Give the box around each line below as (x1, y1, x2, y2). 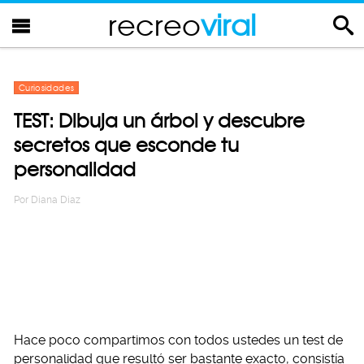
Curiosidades (19, 83, 75, 93)
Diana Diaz (31, 194, 80, 206)
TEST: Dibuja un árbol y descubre (14, 109, 305, 132)
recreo (108, 7, 201, 42)
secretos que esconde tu (14, 133, 239, 157)
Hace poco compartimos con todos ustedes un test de (14, 332, 343, 348)
